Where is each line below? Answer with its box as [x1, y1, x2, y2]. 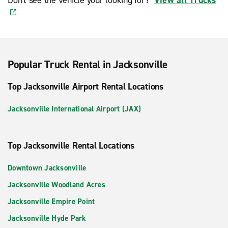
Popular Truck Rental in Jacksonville [8, 57, 167, 72]
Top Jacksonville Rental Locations [8, 139, 134, 152]
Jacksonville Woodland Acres [8, 179, 105, 190]
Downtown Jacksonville [8, 162, 87, 173]
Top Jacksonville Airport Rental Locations [8, 80, 163, 93]
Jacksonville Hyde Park [8, 213, 87, 223]
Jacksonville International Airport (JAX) [8, 103, 141, 114]
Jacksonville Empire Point [8, 196, 95, 207]
